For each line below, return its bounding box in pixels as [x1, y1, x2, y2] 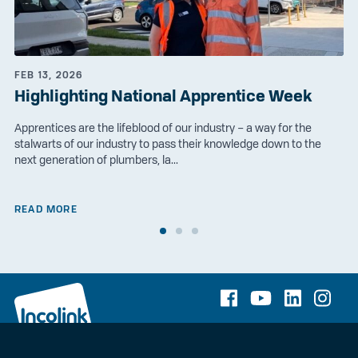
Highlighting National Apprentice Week [14, 86, 312, 105]
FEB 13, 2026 [14, 68, 84, 81]
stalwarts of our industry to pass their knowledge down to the [14, 137, 321, 150]
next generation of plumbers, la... [14, 153, 178, 166]
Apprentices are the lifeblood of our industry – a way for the [14, 121, 312, 134]
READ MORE [14, 202, 78, 215]
